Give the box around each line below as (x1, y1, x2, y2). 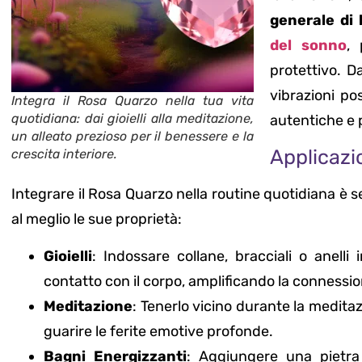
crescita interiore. (11, 146, 117, 162)
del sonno (270, 36, 347, 55)
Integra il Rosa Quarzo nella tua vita (11, 93, 254, 109)
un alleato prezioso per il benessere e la (11, 128, 254, 145)
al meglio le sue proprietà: (11, 210, 182, 229)
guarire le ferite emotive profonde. (44, 322, 273, 340)
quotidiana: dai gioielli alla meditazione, (11, 111, 254, 127)
